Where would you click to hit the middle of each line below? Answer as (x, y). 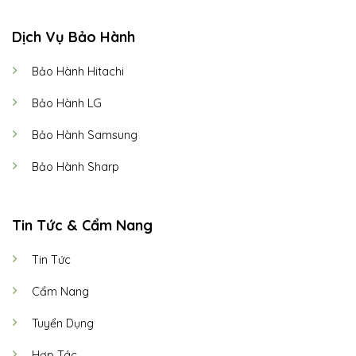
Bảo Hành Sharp (75, 166)
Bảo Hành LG (66, 103)
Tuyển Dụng (62, 323)
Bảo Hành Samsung (84, 135)
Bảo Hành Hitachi (77, 71)
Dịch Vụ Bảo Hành (73, 37)
